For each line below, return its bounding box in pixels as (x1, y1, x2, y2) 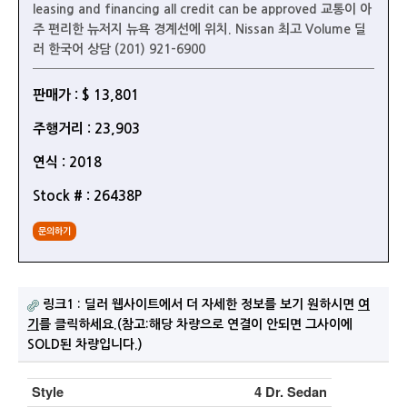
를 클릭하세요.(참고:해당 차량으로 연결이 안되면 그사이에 (39, 318, 352, 331)
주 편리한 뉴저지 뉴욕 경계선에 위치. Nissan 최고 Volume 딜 (33, 23, 366, 35)
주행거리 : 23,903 (33, 122, 140, 135)
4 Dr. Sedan (254, 382, 327, 402)
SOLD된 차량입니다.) (27, 338, 143, 351)
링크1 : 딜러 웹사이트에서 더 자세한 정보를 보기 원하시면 (43, 298, 358, 311)
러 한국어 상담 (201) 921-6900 (33, 43, 205, 55)
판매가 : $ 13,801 (33, 88, 139, 102)
